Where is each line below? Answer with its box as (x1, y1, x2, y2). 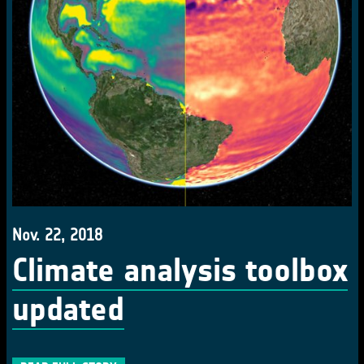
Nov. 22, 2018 (12, 225, 102, 245)
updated (12, 290, 124, 329)
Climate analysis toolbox (12, 251, 348, 290)
